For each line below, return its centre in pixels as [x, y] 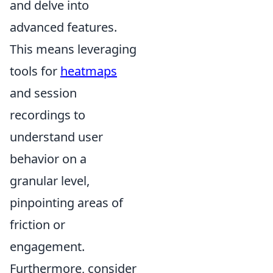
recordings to [48, 115]
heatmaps [89, 71]
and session [43, 93]
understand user [56, 136]
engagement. [47, 246]
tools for [35, 71]
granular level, [50, 180]
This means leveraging [73, 49]
